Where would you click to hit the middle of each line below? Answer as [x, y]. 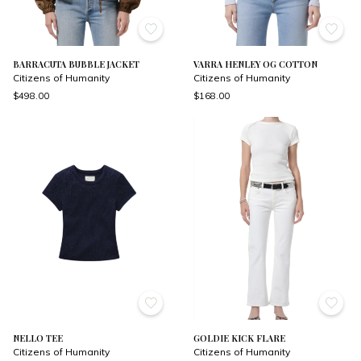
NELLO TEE [38, 338]
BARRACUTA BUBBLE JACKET [76, 64]
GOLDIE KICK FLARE [239, 338]
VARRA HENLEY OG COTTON [255, 64]
